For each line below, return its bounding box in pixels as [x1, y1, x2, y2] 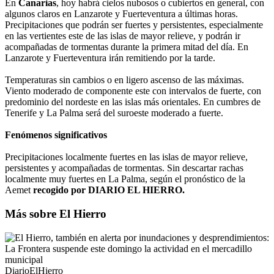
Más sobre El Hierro [5, 207, 106, 221]
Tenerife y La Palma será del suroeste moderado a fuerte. [5, 108, 223, 119]
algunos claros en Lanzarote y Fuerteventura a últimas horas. [5, 9, 238, 20]
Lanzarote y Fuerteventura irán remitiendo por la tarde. [5, 53, 218, 64]
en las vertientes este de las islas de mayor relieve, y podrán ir [5, 31, 240, 42]
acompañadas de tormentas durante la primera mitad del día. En [5, 42, 248, 53]
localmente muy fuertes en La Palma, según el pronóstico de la [5, 174, 245, 185]
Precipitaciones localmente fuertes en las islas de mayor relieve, [5, 152, 248, 163]
